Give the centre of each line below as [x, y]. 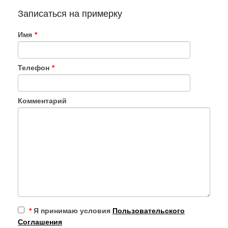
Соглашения [40, 222]
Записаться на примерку [70, 14]
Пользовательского [149, 211]
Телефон [34, 68]
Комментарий [42, 101]
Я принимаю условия [72, 211]
